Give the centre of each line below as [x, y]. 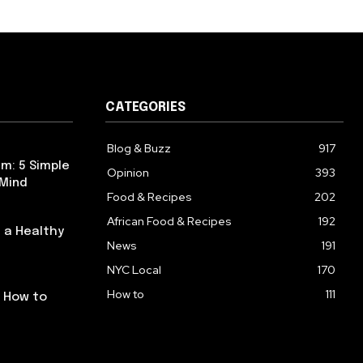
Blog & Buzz [139, 149]
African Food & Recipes [169, 222]
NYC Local [134, 270]
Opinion [128, 173]
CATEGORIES [145, 108]
